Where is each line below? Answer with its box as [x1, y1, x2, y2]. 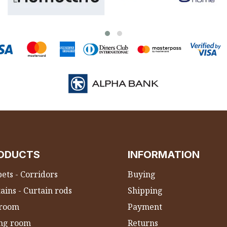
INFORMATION [128, 148, 200, 161]
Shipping [128, 184, 163, 196]
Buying [128, 168, 156, 180]
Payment [128, 201, 162, 212]
